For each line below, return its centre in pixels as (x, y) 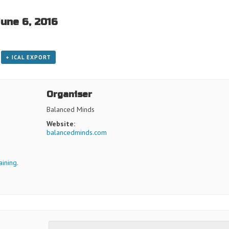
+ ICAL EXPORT (28, 57)
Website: (61, 124)
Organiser (69, 94)
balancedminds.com (76, 132)
